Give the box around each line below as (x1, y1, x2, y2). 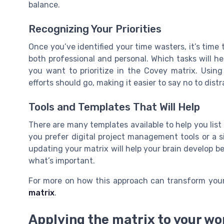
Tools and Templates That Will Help (28, 101, 200, 113)
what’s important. (28, 156, 95, 166)
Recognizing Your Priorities (28, 22, 161, 35)
